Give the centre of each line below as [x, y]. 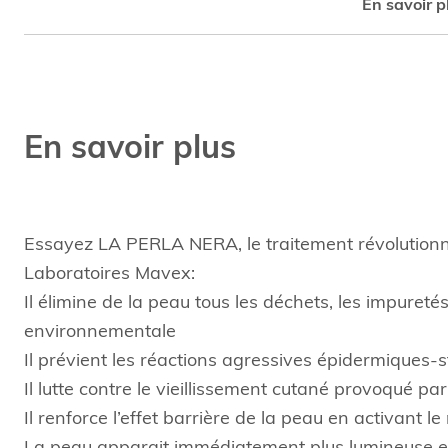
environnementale [100, 333]
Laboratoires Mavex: [109, 275]
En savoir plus [130, 150]
